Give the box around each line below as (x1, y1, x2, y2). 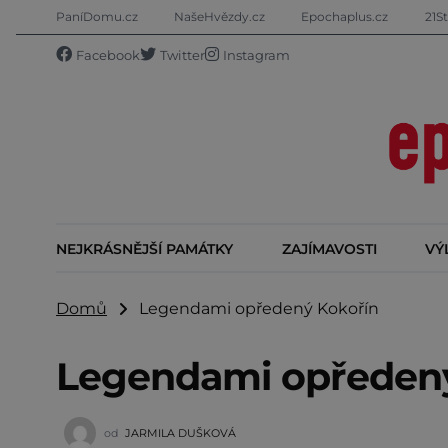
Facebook (76, 48, 140, 63)
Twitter (160, 48, 205, 63)
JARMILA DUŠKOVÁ (125, 425, 236, 440)
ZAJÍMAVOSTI (281, 239, 377, 258)
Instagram (223, 48, 290, 63)
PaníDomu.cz (56, 9, 138, 24)
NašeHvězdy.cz (174, 9, 266, 24)
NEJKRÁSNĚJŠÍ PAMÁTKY (56, 239, 233, 258)
